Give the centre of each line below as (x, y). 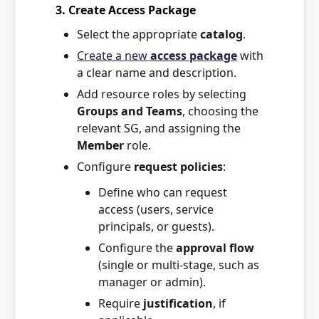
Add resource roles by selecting (162, 94)
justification (178, 303)
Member (100, 145)
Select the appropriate (138, 34)
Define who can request (163, 192)
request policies (178, 166)
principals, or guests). (156, 226)
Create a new (114, 55)
